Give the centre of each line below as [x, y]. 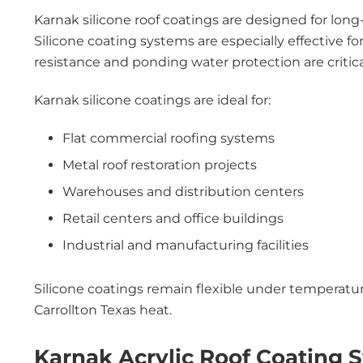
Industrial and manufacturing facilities [186, 245]
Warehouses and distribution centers [183, 192]
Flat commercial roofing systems [169, 138]
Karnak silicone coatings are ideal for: [152, 100]
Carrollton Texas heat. [103, 310]
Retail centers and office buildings [173, 218]
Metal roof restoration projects [160, 165]
